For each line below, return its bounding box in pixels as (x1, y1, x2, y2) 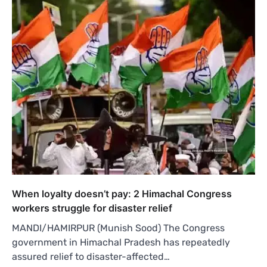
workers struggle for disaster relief (12, 202, 172, 215)
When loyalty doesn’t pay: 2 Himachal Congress (12, 188, 232, 200)
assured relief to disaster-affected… (12, 251, 170, 263)
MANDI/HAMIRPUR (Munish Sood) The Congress (12, 222, 225, 234)
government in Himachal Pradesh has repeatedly (12, 237, 230, 249)
